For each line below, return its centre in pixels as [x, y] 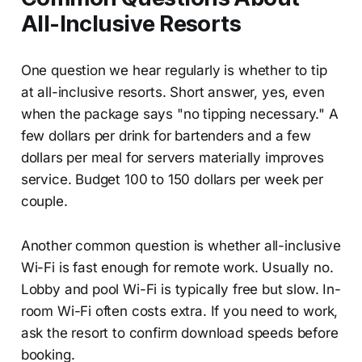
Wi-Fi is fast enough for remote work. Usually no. [177, 267]
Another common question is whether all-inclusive [181, 245]
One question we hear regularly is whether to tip [174, 70]
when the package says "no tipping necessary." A [179, 114]
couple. [44, 201]
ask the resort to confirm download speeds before [179, 333]
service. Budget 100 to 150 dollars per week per [172, 179]
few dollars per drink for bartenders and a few [166, 135]
